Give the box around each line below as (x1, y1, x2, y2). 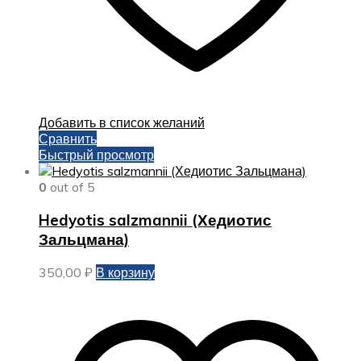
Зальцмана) (39, 230, 129, 250)
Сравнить (39, 131, 97, 147)
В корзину (96, 263, 155, 280)
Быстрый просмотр (39, 147, 154, 164)
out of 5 (47, 179, 95, 196)
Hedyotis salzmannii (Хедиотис (39, 210, 272, 230)
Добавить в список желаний (39, 114, 205, 131)
